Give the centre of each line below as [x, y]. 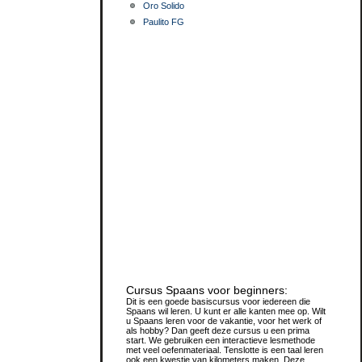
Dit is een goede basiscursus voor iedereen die [218, 301]
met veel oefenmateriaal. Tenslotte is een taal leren [225, 350]
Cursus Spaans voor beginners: [207, 290]
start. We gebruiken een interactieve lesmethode [221, 340]
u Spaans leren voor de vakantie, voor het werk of [224, 321]
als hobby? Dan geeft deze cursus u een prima [218, 330]
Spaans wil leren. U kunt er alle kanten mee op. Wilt [226, 311]
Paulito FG [164, 22]
